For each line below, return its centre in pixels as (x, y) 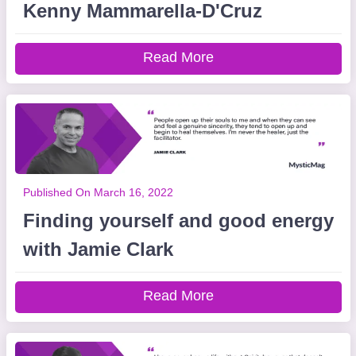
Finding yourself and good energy (178, 221)
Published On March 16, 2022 (98, 192)
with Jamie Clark (98, 249)
